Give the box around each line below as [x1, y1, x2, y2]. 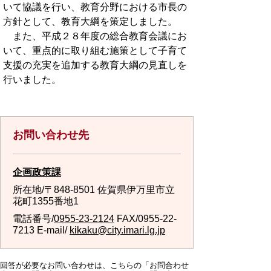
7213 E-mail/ [13, 225, 70, 235]
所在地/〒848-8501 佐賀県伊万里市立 [13, 184, 175, 195]
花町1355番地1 [13, 196, 79, 206]
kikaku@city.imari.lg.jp [70, 225, 165, 235]
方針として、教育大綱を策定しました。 [3, 16, 177, 27]
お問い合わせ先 [13, 129, 89, 141]
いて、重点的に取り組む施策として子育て [3, 45, 187, 56]
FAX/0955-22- [114, 214, 177, 224]
